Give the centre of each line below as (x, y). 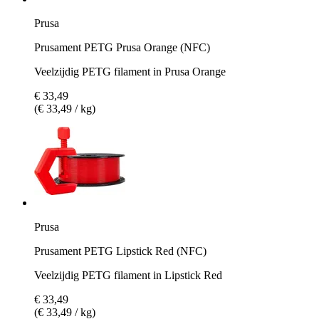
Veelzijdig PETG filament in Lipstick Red (128, 275)
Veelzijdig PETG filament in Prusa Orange (130, 71)
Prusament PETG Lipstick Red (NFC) (120, 251)
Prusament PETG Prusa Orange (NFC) (122, 47)
